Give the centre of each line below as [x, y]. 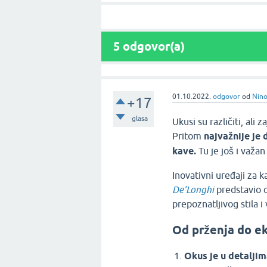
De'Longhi [193, 190]
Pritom [188, 136]
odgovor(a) [152, 46]
